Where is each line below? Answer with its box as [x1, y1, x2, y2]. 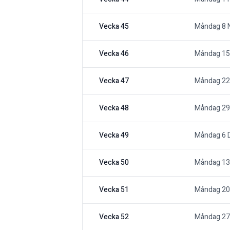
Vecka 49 [99, 130, 129, 141]
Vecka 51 [99, 184, 129, 196]
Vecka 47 [99, 75, 129, 87]
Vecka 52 [99, 212, 129, 223]
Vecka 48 [99, 103, 129, 114]
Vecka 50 [99, 157, 129, 168]
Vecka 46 [99, 48, 129, 60]
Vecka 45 [99, 21, 129, 32]
